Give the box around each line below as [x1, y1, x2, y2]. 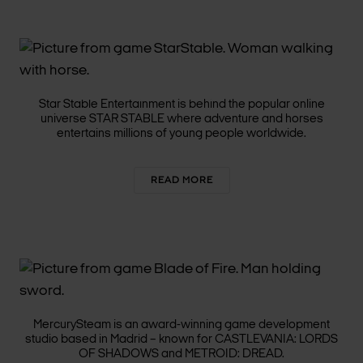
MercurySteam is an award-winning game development [33, 318, 330, 331]
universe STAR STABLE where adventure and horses [40, 113, 323, 126]
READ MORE [150, 175, 213, 186]
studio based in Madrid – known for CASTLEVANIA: [25, 333, 297, 346]
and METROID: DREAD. [161, 348, 284, 361]
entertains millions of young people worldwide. [57, 127, 306, 140]
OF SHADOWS [79, 348, 159, 361]
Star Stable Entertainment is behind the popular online [38, 98, 325, 111]
